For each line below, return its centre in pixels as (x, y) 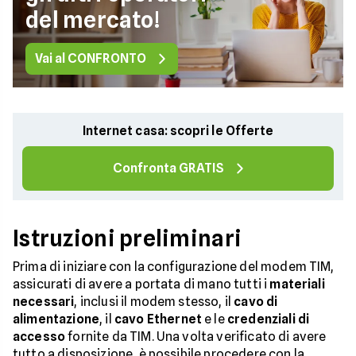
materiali (297, 284)
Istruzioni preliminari (128, 238)
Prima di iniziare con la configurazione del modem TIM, (174, 267)
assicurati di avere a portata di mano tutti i (141, 284)
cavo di (256, 302)
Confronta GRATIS (168, 168)
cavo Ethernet (158, 319)
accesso (39, 337)
